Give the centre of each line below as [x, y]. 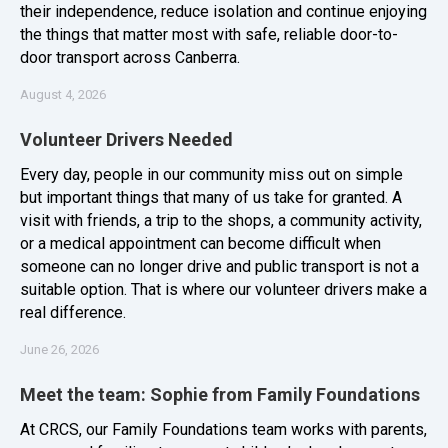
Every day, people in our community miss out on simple [211, 175]
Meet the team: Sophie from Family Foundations [220, 395]
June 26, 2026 [59, 350]
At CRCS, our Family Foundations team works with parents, [223, 430]
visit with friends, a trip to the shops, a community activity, [221, 221]
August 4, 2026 [63, 95]
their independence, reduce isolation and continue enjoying [223, 12]
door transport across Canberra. [130, 58]
